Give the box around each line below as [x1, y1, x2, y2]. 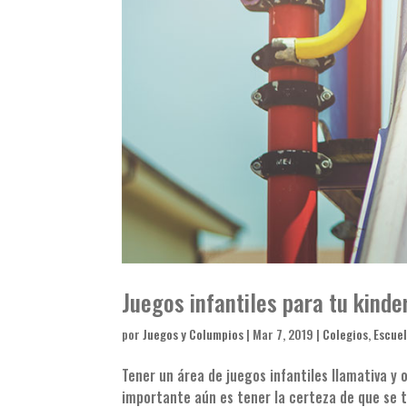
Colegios [323, 324, 369, 344]
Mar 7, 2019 [253, 324, 314, 344]
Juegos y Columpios [143, 324, 244, 344]
